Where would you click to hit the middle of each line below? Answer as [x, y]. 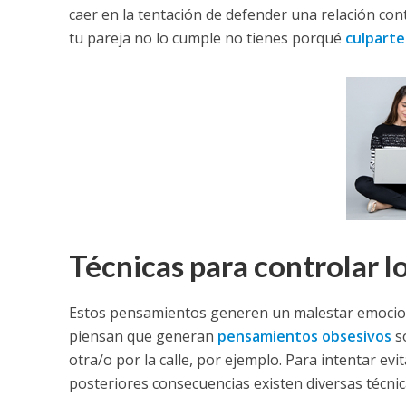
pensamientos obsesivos [304, 337]
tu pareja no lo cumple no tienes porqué [207, 39]
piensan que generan [143, 337]
